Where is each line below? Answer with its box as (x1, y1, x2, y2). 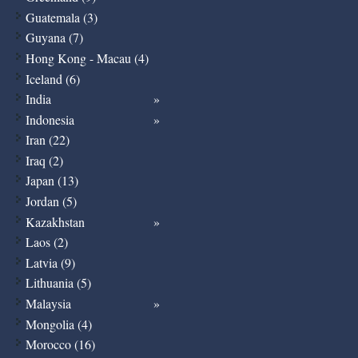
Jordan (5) (25, 193, 77, 210)
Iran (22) (25, 131, 70, 149)
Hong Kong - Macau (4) (25, 49, 149, 66)
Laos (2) (25, 233, 68, 251)
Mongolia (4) (25, 315, 92, 332)
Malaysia (25, 295, 71, 312)
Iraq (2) (25, 151, 63, 169)
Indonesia (25, 110, 74, 128)
